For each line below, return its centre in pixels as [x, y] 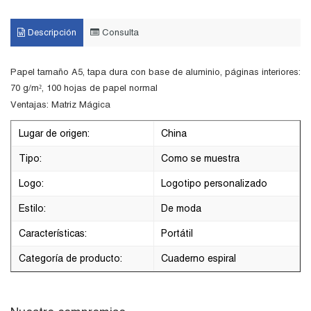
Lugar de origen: [54, 133]
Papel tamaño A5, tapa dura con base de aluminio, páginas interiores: [155, 72]
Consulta [119, 32]
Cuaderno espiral [199, 258]
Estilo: [32, 208]
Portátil [177, 233]
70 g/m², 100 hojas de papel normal [84, 88]
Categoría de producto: [70, 258]
